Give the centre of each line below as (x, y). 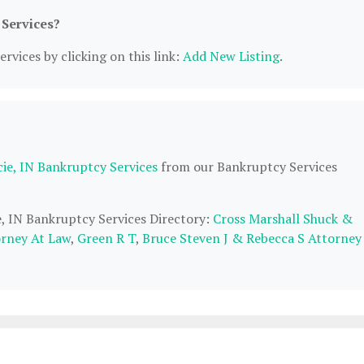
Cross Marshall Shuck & (283, 219)
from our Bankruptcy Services (247, 167)
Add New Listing (231, 56)
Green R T (106, 238)
